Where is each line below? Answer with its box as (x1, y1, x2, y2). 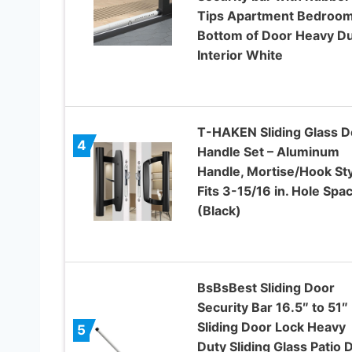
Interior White (196, 46, 283, 63)
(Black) (196, 202, 241, 218)
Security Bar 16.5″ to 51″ (196, 299, 348, 315)
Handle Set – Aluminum (196, 143, 339, 159)
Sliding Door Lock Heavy (196, 318, 346, 335)
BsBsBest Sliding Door (196, 279, 335, 295)
